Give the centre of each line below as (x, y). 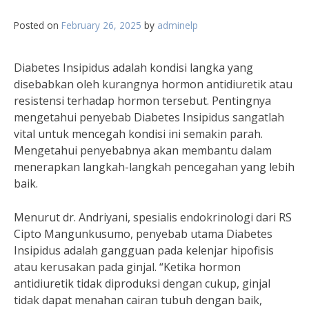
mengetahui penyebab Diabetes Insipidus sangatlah (149, 117)
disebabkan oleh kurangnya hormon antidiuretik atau (153, 84)
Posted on (38, 25)
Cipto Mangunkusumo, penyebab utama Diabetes (143, 234)
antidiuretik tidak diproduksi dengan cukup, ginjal (142, 283)
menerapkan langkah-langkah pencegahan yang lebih (154, 167)
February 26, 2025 (101, 25)
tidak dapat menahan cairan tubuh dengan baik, (138, 300)
